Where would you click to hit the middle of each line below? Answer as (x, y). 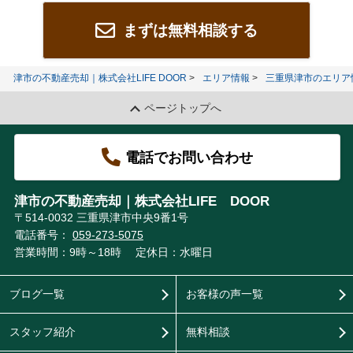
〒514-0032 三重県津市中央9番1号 (102, 218)
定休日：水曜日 (175, 253)
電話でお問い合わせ (189, 157)
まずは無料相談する (189, 30)
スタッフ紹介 (42, 331)
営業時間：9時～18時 (67, 253)
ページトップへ (183, 108)
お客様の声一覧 (224, 294)
